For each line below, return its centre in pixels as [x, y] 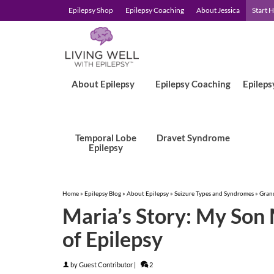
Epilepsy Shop [91, 10]
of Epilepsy [113, 239]
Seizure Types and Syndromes [214, 193]
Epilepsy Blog [103, 193]
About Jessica [218, 10]
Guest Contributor [106, 265]
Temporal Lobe [106, 138]
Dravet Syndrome [193, 138]
